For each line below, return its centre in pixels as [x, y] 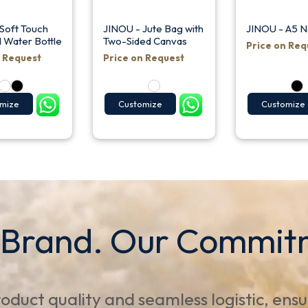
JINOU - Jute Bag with [153, 28]
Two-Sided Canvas [145, 41]
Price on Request [143, 57]
